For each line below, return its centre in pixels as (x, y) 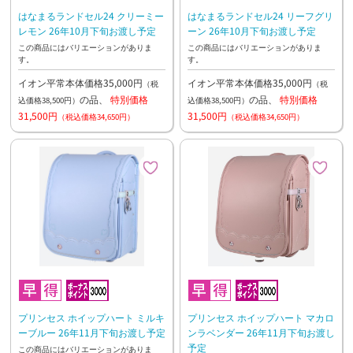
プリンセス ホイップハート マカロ (260, 317)
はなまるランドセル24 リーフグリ (260, 16)
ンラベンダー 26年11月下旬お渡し (261, 332)
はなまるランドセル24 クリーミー (91, 16)
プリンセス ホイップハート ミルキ (91, 317)
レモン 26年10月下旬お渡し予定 (87, 31)
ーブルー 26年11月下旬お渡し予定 (91, 332)
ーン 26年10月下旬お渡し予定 (251, 31)
